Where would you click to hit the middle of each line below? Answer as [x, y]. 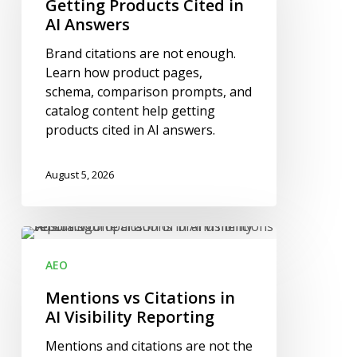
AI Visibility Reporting [129, 317]
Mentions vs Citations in [140, 298]
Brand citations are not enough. [140, 54]
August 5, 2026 [79, 175]
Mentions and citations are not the [149, 346]
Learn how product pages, [124, 73]
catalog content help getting [130, 111]
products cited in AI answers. [130, 130]
